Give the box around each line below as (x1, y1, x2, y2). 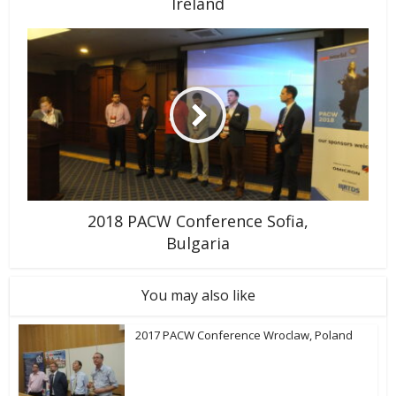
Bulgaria (166, 232, 230, 255)
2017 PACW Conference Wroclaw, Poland (135, 327, 354, 344)
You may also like (141, 286, 255, 306)
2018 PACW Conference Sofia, (88, 210, 308, 232)
